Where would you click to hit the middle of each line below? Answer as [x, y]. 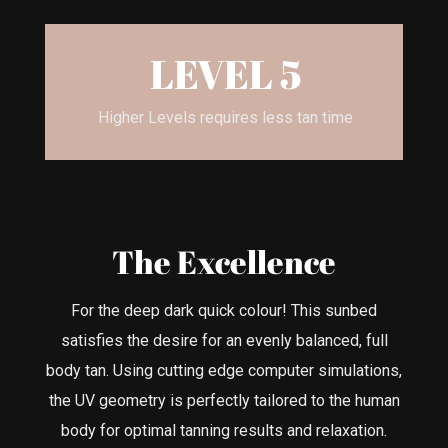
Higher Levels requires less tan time [225, 117]
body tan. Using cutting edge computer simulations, [224, 370]
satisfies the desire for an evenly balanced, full [224, 340]
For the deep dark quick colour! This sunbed [224, 310]
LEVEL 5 [225, 74]
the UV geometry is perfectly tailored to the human [224, 400]
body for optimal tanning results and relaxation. [224, 430]
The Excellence [224, 261]
